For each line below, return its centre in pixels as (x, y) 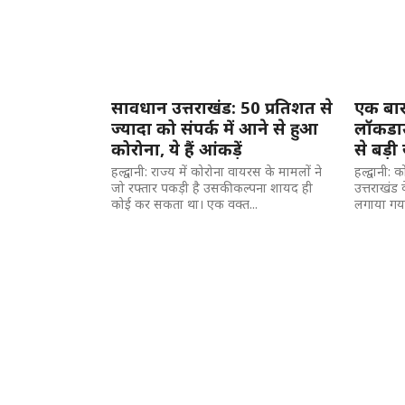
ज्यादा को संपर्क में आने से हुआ (215, 128)
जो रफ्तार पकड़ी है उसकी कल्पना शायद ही (212, 188)
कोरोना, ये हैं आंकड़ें (177, 149)
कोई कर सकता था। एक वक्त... (185, 204)
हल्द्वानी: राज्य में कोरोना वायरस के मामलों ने (217, 171)
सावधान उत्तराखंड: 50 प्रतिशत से (222, 107)
